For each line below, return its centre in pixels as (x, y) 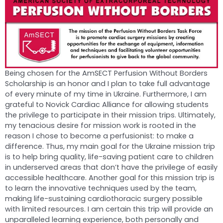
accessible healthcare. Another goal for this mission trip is (110, 178)
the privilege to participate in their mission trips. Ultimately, (110, 115)
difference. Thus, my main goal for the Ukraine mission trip (110, 147)
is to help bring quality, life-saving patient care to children (109, 157)
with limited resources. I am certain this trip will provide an (109, 209)
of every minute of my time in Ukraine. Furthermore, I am (106, 94)
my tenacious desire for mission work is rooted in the (101, 126)
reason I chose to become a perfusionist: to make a (99, 136)
